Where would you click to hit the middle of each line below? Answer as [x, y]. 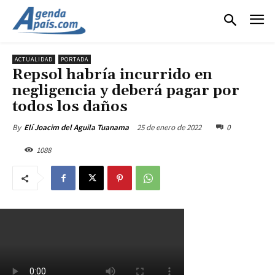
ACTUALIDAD [34, 59]
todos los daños [70, 107]
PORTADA [75, 59]
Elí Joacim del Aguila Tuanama [76, 127]
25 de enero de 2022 [169, 127]
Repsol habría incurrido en [112, 75]
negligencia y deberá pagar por [126, 91]
